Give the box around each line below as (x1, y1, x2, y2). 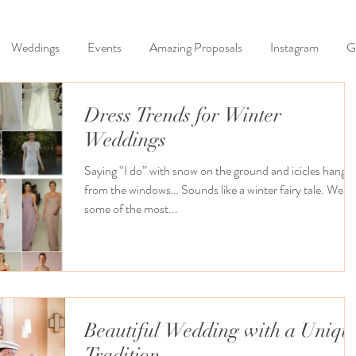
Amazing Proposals (149, 38, 242, 56)
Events (87, 38, 122, 56)
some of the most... (84, 199, 178, 218)
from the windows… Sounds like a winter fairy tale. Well (84, 180, 327, 199)
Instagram (269, 38, 319, 56)
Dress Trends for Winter (84, 103, 281, 127)
